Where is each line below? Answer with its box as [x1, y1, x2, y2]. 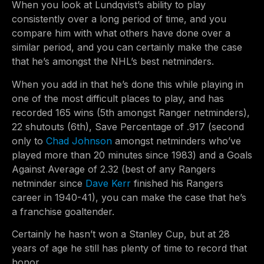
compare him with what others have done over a [12, 27, 230, 39]
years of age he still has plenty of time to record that [12, 242, 247, 254]
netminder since [12, 177, 85, 189]
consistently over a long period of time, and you [12, 13, 226, 25]
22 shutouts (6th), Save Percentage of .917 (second [12, 120, 244, 133]
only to [12, 134, 46, 147]
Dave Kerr [85, 177, 131, 189]
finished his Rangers [131, 177, 223, 189]
